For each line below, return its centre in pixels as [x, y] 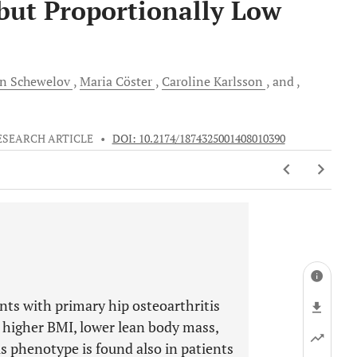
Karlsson [240, 81]
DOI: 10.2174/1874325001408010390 [198, 139]
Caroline [188, 81]
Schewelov [40, 81]
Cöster [134, 81]
